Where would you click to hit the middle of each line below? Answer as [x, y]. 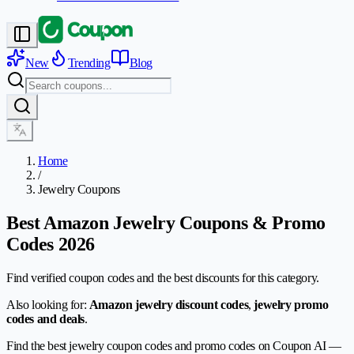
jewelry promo [291, 304]
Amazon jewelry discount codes [169, 304]
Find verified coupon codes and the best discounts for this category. [163, 277]
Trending [89, 63]
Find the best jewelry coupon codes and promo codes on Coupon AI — [174, 345]
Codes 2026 [51, 244]
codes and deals [45, 318]
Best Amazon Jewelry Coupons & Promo [166, 222]
